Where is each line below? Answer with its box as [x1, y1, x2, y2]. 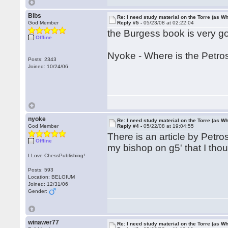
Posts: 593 [28, 167, 54, 173]
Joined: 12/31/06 [28, 181, 69, 187]
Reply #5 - [117, 20, 144, 25]
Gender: [28, 188, 49, 194]
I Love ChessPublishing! [28, 153, 85, 158]
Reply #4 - [117, 123, 144, 129]
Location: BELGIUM [28, 174, 75, 180]
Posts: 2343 [28, 56, 57, 62]
